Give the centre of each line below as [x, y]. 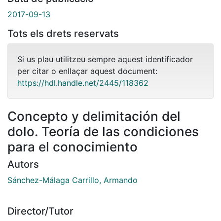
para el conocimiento [73, 147]
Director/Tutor [40, 211]
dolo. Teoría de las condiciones [103, 131]
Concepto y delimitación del [94, 116]
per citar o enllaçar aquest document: [87, 71]
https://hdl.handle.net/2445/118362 [83, 83]
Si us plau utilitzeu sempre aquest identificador [105, 59]
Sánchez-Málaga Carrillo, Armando [73, 180]
